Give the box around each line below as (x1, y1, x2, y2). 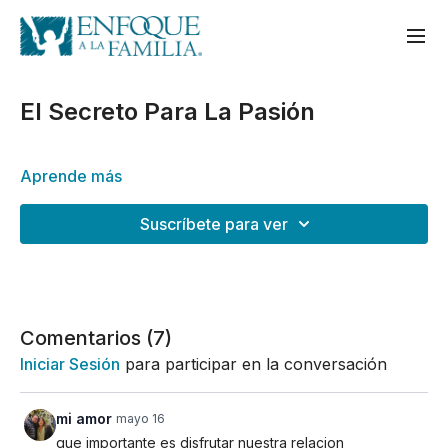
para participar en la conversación (120, 354, 387, 374)
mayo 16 (116, 411, 165, 426)
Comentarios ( (20, 326, 153, 350)
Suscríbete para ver (140, 214, 288, 234)
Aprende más (20, 166, 122, 186)
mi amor (56, 410, 112, 427)
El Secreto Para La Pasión (20, 97, 315, 126)
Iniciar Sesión (20, 354, 120, 374)
